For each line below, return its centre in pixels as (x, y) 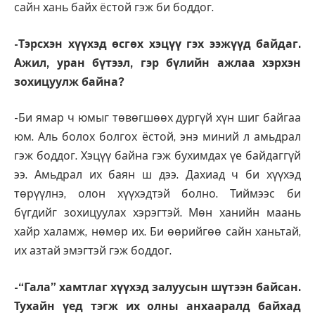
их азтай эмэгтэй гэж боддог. (93, 251)
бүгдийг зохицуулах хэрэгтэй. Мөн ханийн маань (157, 213)
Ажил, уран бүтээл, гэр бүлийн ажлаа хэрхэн (157, 63)
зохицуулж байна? (69, 82)
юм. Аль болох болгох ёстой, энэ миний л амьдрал (157, 137)
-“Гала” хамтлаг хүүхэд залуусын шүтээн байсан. (157, 287)
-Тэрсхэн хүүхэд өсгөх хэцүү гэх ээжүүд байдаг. (157, 44)
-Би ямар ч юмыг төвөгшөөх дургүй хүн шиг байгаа (157, 118)
